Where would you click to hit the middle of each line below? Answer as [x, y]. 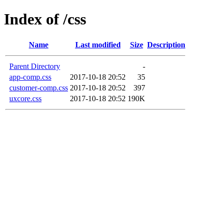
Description [166, 44]
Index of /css [45, 19]
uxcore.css [25, 98]
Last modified [98, 44]
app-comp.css [30, 77]
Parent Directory [35, 66]
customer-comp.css [39, 88]
